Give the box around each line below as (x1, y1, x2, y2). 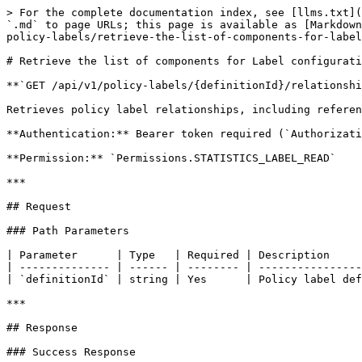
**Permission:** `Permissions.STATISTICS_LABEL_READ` (6, 152, 336, 164)
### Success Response (6, 346, 136, 358)
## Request (6, 200, 71, 213)
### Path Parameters (6, 225, 129, 237)
